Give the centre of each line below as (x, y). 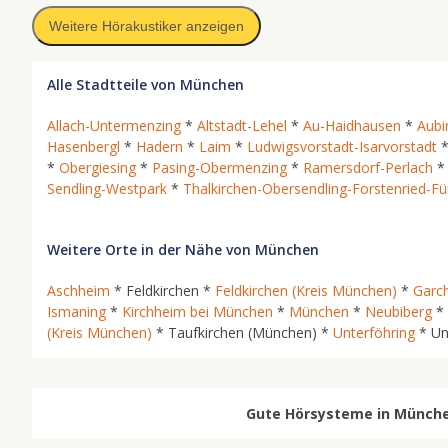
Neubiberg (398, 311)
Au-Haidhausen (352, 125)
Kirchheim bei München (197, 311)
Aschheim (78, 290)
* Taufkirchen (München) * (242, 332)
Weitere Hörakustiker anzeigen (146, 26)
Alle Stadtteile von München (145, 84)
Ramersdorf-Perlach (368, 167)
